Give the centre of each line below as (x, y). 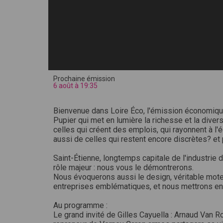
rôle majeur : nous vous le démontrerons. (123, 167)
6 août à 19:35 (75, 86)
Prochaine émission (84, 79)
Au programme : (80, 205)
